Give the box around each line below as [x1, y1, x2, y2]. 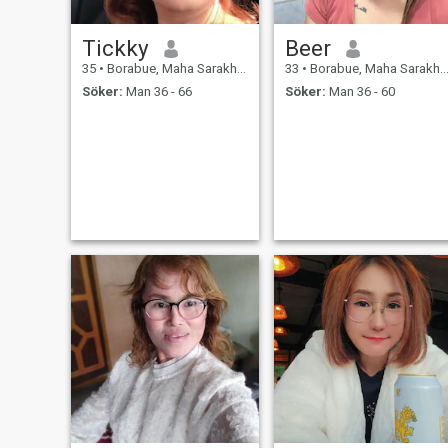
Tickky [81, 35, 149, 62]
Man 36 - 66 [122, 83, 192, 99]
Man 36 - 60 [325, 83, 395, 99]
